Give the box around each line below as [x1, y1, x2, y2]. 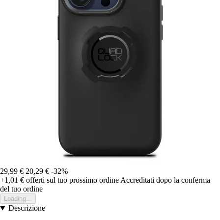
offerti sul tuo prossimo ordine [24, 176, 119, 185]
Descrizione [8, 204, 45, 213]
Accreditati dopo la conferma [120, 176, 210, 185]
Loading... [4, 195, 32, 203]
